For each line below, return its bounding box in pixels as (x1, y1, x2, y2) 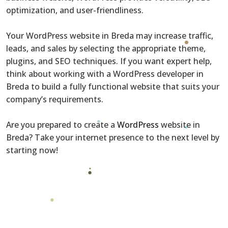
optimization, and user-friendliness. (6, 4, 144, 16)
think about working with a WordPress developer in (6, 68, 204, 79)
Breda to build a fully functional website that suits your (6, 80, 219, 92)
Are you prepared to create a (6, 119, 117, 130)
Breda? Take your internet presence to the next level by (6, 131, 219, 143)
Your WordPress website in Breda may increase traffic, (6, 30, 213, 41)
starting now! (6, 144, 58, 156)
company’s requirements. (6, 93, 103, 105)
